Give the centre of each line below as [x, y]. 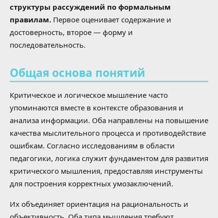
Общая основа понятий [77, 73]
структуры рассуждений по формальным [90, 7]
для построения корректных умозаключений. [91, 184]
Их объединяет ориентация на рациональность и [99, 204]
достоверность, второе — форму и [71, 32]
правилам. [30, 19]
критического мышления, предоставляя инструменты [106, 171]
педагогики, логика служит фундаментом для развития [109, 158]
